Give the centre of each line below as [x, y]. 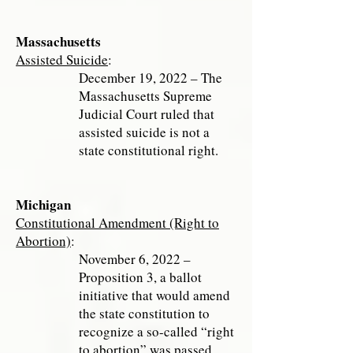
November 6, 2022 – [135, 259]
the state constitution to [144, 313]
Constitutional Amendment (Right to [117, 223]
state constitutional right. [149, 150]
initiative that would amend [154, 295]
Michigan [43, 204]
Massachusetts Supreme [145, 96]
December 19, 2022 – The [150, 78]
